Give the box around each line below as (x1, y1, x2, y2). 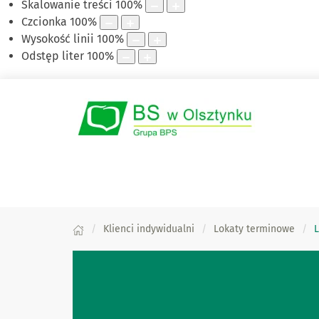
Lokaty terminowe (214, 223, 295, 236)
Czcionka (21, 15, 67, 29)
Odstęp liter (21, 49, 84, 63)
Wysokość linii (21, 32, 94, 46)
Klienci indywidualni (103, 223, 194, 236)
